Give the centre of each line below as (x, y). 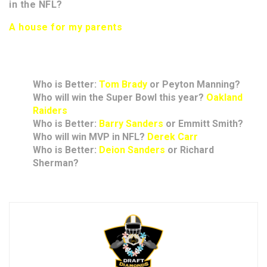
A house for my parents (67, 27)
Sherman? (56, 163)
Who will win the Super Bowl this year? (119, 98)
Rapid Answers (58, 56)
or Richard (190, 150)
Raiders (50, 111)
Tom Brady (123, 85)
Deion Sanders (132, 150)
